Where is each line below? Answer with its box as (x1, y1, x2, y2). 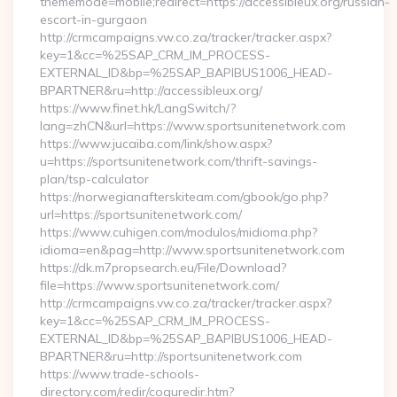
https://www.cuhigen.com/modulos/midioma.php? (40, 224, 317, 240)
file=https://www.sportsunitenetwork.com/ (40, 277, 279, 293)
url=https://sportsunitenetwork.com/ (40, 206, 242, 222)
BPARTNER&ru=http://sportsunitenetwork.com (40, 348, 302, 364)
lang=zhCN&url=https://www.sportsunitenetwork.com (40, 118, 346, 134)
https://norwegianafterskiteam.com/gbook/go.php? (40, 189, 328, 205)
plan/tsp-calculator (40, 171, 149, 187)
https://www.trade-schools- (40, 366, 199, 382)
